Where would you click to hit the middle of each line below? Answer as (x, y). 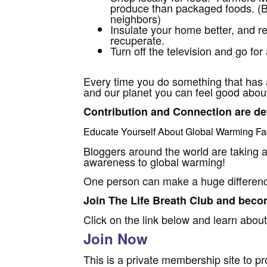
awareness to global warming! (155, 161)
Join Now (116, 238)
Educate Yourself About (135, 131)
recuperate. (138, 40)
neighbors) (136, 18)
